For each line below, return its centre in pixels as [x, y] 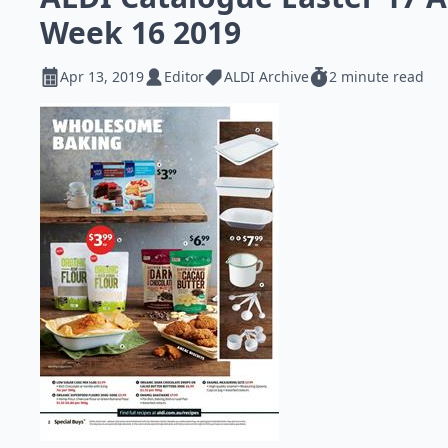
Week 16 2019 [140, 32]
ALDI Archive [266, 76]
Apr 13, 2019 [102, 76]
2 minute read [376, 76]
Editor [184, 76]
